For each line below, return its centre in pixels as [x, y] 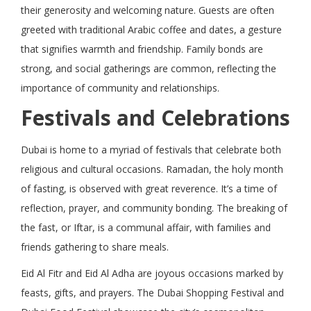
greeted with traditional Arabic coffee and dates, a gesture [151, 29]
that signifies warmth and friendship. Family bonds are [142, 49]
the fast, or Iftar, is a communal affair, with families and [146, 227]
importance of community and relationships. [120, 87]
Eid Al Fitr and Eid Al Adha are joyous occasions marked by [152, 273]
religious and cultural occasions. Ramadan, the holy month [152, 169]
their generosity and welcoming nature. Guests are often [148, 10]
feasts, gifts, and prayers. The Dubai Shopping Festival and [152, 292]
